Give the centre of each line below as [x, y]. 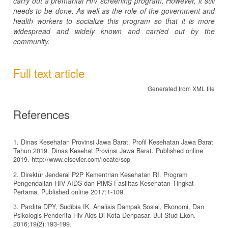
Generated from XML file [181, 88]
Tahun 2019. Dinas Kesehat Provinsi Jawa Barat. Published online [108, 150]
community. [32, 41]
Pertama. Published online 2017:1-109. [69, 192]
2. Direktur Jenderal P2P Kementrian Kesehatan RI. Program [100, 174]
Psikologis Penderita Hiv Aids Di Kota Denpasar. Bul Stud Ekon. [105, 216]
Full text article [49, 73]
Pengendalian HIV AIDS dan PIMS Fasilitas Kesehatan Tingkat [104, 183]
